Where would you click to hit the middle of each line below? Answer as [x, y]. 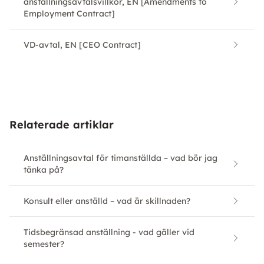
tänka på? [44, 170]
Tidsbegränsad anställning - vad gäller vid [109, 232]
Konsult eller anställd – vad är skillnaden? [107, 201]
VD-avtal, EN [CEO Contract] [82, 45]
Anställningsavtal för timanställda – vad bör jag [121, 158]
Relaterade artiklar [62, 125]
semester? [44, 244]
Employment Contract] [69, 14]
